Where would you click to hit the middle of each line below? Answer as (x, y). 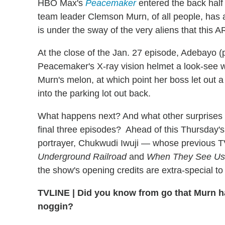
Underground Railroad (82, 156)
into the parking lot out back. (94, 93)
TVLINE (55, 193)
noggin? (55, 206)
